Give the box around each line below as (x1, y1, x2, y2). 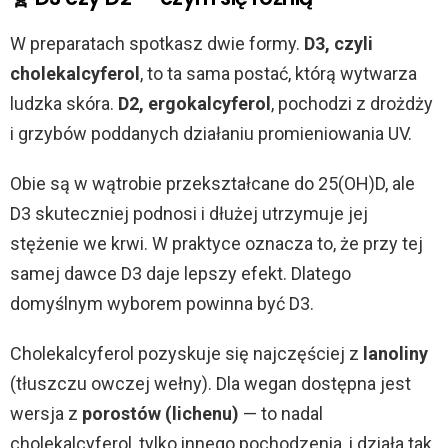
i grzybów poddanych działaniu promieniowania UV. (10, 123, 412, 144)
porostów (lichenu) (82, 403, 239, 424)
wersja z (10, 403, 82, 424)
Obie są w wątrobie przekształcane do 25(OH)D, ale (10, 173, 415, 194)
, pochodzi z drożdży (271, 93, 433, 114)
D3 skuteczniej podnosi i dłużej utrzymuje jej (10, 203, 368, 224)
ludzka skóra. (10, 93, 118, 114)
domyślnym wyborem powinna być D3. (10, 293, 314, 314)
